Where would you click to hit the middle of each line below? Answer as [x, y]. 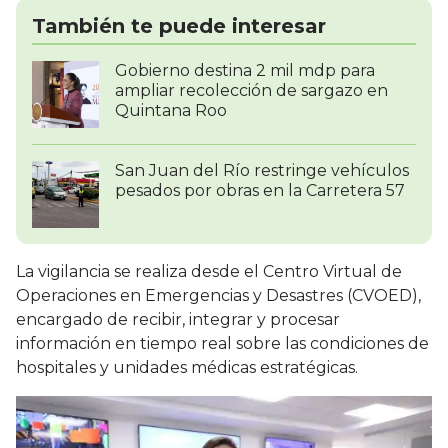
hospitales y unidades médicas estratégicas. [187, 368]
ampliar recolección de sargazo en [251, 91]
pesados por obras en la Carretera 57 [260, 191]
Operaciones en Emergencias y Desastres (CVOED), [218, 296]
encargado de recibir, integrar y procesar [178, 320]
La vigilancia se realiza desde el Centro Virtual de [209, 272]
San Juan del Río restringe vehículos [262, 171]
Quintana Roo [171, 111]
